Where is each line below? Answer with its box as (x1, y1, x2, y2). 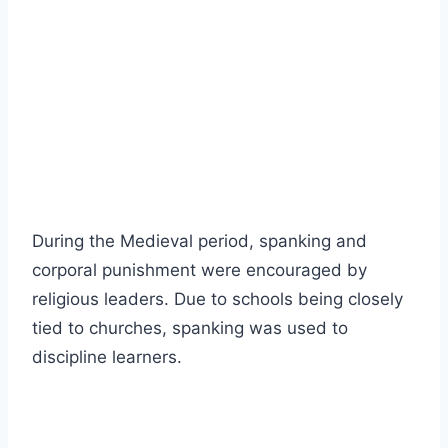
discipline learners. (32, 347, 182, 368)
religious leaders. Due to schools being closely (32, 289, 403, 310)
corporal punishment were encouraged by (32, 260, 367, 281)
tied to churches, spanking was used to (32, 318, 348, 339)
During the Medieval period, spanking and (32, 231, 367, 252)
